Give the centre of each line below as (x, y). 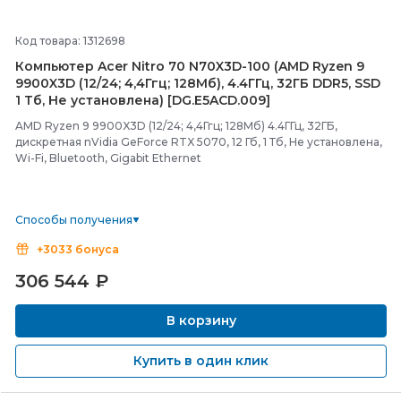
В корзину (201, 320)
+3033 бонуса (78, 249)
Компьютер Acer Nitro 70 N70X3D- (131, 66)
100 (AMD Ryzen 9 (306, 66)
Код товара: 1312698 (70, 41)
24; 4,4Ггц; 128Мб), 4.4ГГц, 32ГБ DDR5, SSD (241, 83)
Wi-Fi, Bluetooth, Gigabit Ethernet (108, 158)
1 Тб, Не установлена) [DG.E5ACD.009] (143, 100)
